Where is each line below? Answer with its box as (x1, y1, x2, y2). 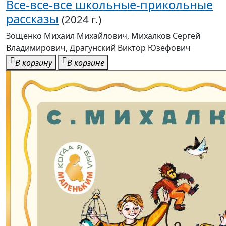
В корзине (67, 57, 104, 69)
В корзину (15, 57, 52, 69)
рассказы (6, 11, 59, 27)
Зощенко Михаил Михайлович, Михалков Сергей (6, 30, 200, 42)
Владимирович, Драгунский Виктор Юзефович (6, 42, 191, 54)
